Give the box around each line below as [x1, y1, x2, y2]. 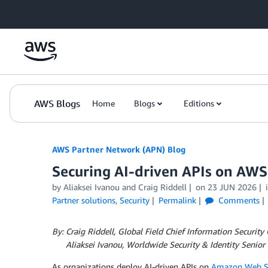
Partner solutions [52, 195, 115, 205]
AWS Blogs [34, 98, 80, 109]
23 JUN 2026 [207, 182, 257, 192]
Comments [215, 195, 260, 205]
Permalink [158, 195, 196, 205]
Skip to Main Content [5, 7, 85, 17]
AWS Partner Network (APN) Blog [52, 144, 185, 154]
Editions [184, 98, 214, 108]
